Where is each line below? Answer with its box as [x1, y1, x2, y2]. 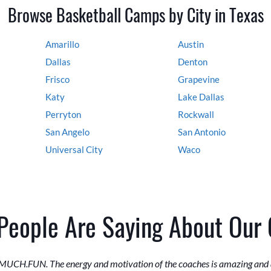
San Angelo [45, 126, 90, 138]
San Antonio [178, 126, 226, 138]
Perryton [45, 109, 81, 120]
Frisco [45, 74, 70, 85]
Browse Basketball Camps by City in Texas [7, 2, 264, 28]
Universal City [45, 144, 103, 155]
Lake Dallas [178, 91, 224, 103]
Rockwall [178, 109, 214, 120]
